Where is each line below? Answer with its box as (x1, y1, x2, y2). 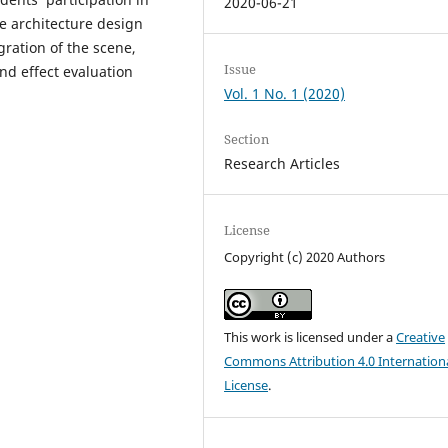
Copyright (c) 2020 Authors (224, 247, 386, 266)
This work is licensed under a (224, 327, 397, 346)
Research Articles (224, 153, 341, 173)
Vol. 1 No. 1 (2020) (224, 83, 346, 103)
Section (224, 129, 270, 148)
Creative (396, 327, 446, 346)
